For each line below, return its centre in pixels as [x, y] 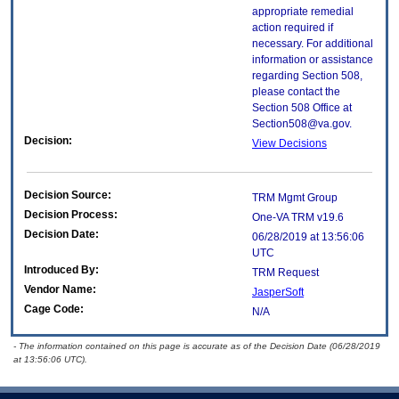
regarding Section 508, [307, 76]
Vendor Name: [60, 290]
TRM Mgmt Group [295, 198]
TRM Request [285, 273]
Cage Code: [54, 309]
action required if [293, 28]
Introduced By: [61, 270]
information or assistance [313, 60]
